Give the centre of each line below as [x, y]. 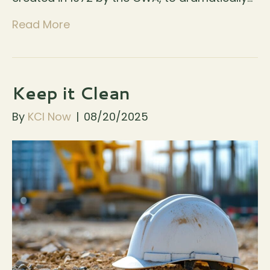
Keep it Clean [71, 93]
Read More [41, 25]
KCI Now [49, 117]
